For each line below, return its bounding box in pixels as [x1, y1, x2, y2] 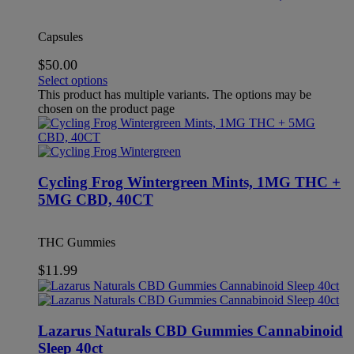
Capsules [38, 29, 83, 43]
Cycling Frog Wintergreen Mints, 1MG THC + [38, 173, 341, 190]
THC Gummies [38, 235, 115, 250]
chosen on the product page [38, 101, 175, 115]
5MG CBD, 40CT [38, 190, 153, 208]
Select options [38, 73, 107, 87]
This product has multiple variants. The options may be [38, 87, 311, 101]
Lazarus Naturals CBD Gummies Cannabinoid [38, 322, 343, 340]
